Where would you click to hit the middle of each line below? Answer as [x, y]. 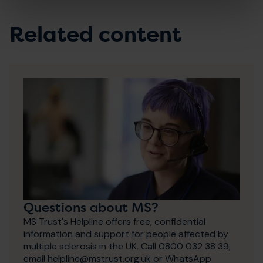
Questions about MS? [91, 208]
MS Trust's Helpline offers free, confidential [114, 222]
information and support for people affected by [126, 234]
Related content [95, 35]
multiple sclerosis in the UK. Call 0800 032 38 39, [127, 247]
